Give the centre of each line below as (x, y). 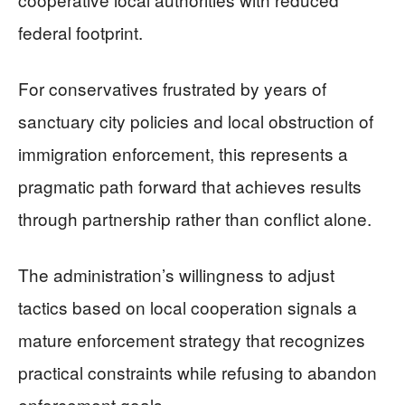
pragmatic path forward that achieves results (190, 185)
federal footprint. (80, 32)
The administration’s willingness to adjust (176, 274)
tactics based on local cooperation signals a (188, 306)
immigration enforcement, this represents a (183, 153)
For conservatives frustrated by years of (172, 88)
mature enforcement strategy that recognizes (192, 339)
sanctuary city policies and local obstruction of (196, 120)
